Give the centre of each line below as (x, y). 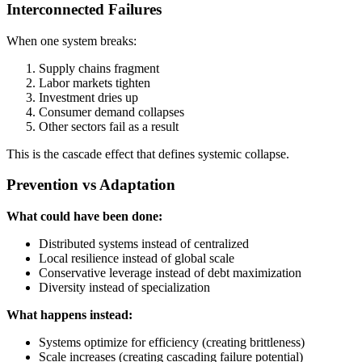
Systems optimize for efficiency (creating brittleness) (172, 342)
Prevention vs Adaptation (91, 185)
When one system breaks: (72, 40)
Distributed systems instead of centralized (144, 243)
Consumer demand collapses (112, 112)
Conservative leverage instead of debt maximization (170, 272)
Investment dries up (88, 97)
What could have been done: (84, 216)
